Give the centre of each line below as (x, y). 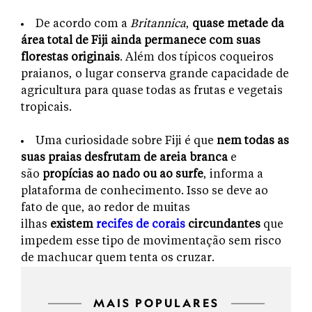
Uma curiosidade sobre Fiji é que (126, 141)
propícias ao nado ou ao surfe (123, 174)
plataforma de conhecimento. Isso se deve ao (145, 191)
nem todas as (253, 141)
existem (73, 225)
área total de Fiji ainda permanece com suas (141, 41)
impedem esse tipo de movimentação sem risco (151, 241)
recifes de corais (142, 225)
